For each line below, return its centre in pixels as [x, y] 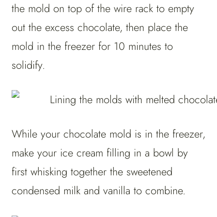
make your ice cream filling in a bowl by [100, 153]
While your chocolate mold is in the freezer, [108, 134]
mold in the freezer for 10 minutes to [92, 46]
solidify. [28, 65]
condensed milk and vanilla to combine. [99, 191]
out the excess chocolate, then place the [100, 27]
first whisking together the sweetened [92, 172]
